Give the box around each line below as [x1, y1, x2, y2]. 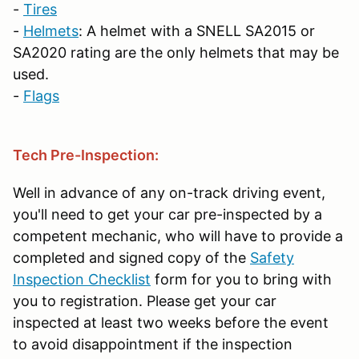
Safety [250, 248, 294, 266]
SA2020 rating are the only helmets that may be [13, 43, 339, 61]
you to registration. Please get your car [13, 292, 276, 309]
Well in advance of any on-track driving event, [13, 184, 325, 201]
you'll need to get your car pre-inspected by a [13, 205, 322, 223]
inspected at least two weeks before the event [13, 313, 329, 331]
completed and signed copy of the [13, 248, 250, 266]
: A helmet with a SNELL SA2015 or [79, 22, 315, 39]
